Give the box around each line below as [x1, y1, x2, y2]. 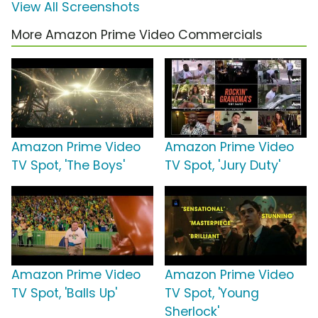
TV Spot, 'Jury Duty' [165, 157, 280, 175]
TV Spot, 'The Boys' [11, 157, 125, 175]
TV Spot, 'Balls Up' [11, 285, 117, 302]
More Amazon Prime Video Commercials [11, 26, 263, 44]
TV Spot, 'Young [165, 285, 259, 302]
